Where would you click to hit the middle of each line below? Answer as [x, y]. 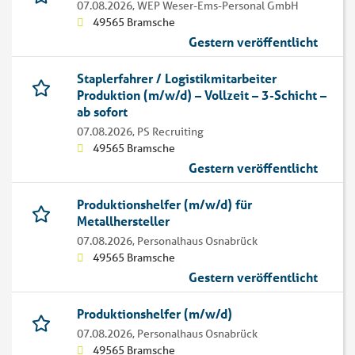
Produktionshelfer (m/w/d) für [164, 204]
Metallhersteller [123, 221]
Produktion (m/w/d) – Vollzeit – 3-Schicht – [202, 95]
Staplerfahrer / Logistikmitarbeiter [177, 78]
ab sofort [102, 112]
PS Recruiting [170, 132]
